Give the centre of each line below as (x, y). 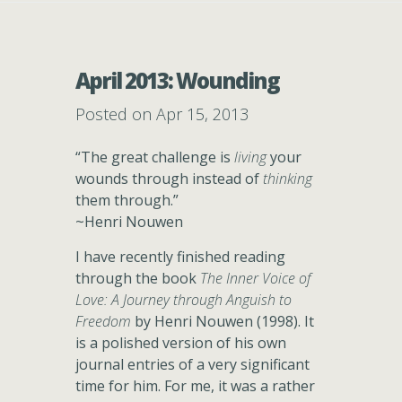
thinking (288, 179)
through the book (138, 278)
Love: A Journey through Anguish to (184, 300)
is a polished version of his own (181, 343)
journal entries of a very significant (192, 364)
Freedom (103, 321)
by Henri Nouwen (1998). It (223, 321)
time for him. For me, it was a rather (195, 386)
